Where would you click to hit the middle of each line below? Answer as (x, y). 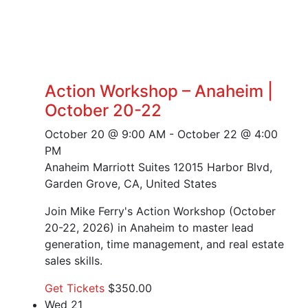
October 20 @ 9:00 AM (105, 134)
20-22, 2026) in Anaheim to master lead (149, 228)
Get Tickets (76, 288)
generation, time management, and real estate (164, 244)
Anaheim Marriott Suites (109, 167)
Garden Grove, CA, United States (131, 184)
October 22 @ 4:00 (228, 134)
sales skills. (74, 261)
